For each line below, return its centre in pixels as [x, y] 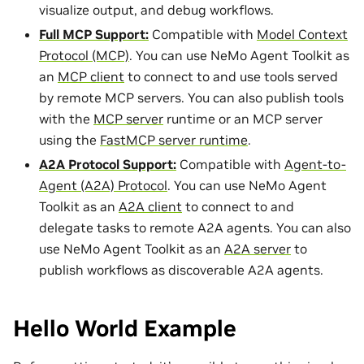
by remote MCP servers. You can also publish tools [191, 97]
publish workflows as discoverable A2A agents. [181, 269]
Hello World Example [125, 328]
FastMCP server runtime [174, 139]
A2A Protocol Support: [108, 164]
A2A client [150, 206]
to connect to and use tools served [231, 76]
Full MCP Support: [94, 34]
